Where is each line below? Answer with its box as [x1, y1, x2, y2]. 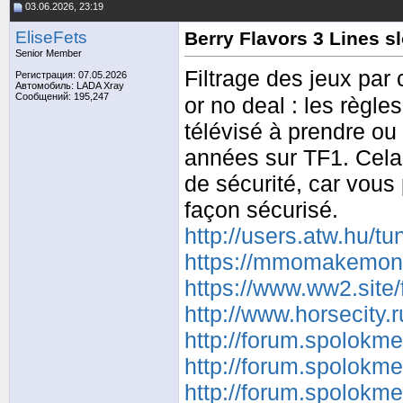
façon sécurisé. [184, 197, 338, 223]
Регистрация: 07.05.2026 [15, 69, 127, 80]
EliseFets [15, 28, 87, 47]
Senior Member [15, 48, 82, 58]
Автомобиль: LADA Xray [15, 80, 124, 91]
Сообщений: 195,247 [15, 91, 109, 102]
